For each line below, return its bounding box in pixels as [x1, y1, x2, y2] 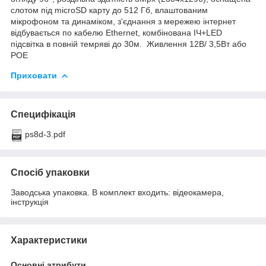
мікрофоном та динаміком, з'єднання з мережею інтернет [11, 16, 236, 26]
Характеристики [11, 235, 87, 245]
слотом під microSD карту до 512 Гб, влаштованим [11, 5, 208, 15]
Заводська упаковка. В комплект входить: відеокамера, [11, 187, 224, 197]
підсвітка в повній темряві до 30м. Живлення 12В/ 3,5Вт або [11, 39, 246, 49]
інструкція [11, 197, 49, 207]
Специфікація [11, 109, 75, 119]
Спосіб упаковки [11, 167, 90, 178]
